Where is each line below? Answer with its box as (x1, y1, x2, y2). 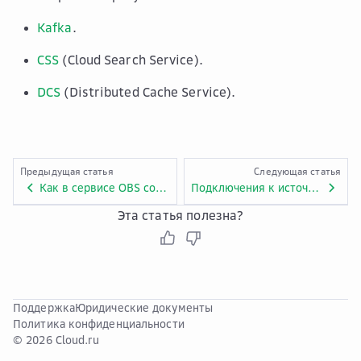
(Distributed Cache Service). (60, 84, 236, 100)
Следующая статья (254, 165, 341, 177)
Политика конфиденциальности (13, 317, 185, 330)
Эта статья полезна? (117, 207, 244, 223)
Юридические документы (74, 301, 214, 314)
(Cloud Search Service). (59, 52, 203, 68)
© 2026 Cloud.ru (13, 333, 100, 346)
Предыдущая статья (20, 165, 114, 177)
